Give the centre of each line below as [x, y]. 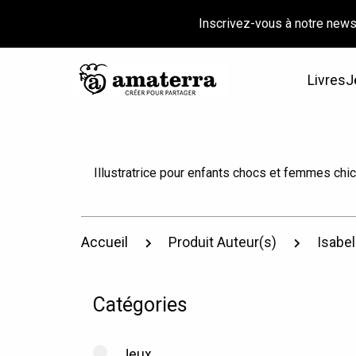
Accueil [104, 242]
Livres [326, 81]
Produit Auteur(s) [223, 242]
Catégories [140, 304]
